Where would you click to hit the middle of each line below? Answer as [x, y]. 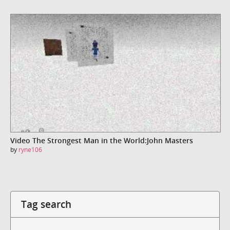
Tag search [46, 204]
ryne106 [30, 150]
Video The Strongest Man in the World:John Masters [102, 141]
